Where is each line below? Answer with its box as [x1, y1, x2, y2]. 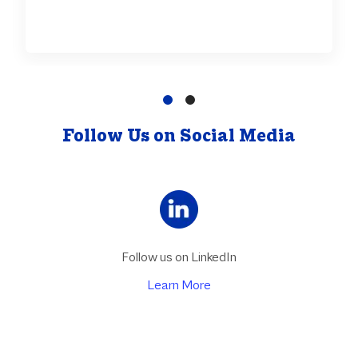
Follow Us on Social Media [62, 123, 296, 147]
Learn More [147, 276, 211, 293]
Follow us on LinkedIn [121, 248, 237, 265]
